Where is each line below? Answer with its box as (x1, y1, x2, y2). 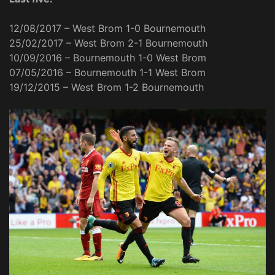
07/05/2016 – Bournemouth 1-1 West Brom (9, 66, 206, 79)
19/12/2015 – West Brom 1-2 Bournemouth (9, 81, 204, 94)
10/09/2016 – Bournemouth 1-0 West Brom (9, 52, 206, 64)
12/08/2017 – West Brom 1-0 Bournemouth (9, 22, 206, 35)
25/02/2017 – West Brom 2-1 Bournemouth (9, 37, 207, 50)
